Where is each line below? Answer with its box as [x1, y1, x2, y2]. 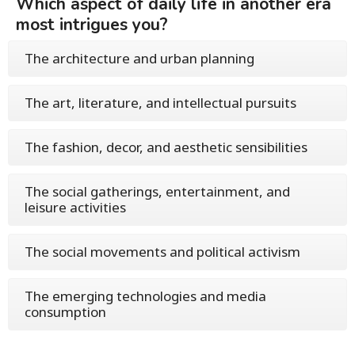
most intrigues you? [16, 13, 168, 36]
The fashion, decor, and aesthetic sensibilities [25, 137, 307, 156]
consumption [25, 302, 106, 321]
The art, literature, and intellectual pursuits [25, 93, 296, 112]
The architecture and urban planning [25, 48, 254, 67]
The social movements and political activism [25, 242, 300, 261]
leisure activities [25, 197, 126, 216]
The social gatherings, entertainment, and [25, 181, 290, 200]
